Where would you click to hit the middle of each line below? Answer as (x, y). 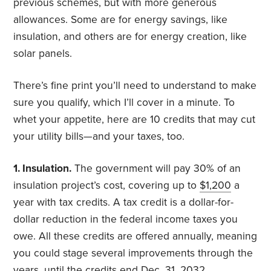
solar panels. (43, 54)
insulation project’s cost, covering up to (107, 186)
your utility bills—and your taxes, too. (99, 137)
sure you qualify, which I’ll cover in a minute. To (124, 103)
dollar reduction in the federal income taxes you (126, 220)
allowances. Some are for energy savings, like (121, 20)
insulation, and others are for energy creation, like (130, 37)
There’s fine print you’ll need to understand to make (135, 86)
